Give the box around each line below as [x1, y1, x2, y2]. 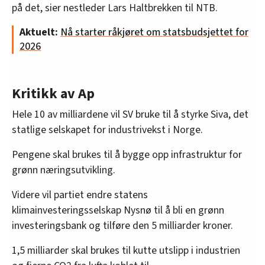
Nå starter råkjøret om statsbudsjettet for [60, 25, 248, 40]
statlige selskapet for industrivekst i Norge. [12, 122, 203, 138]
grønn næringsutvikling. [12, 163, 115, 178]
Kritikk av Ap [12, 83, 95, 105]
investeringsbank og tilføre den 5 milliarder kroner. [12, 218, 233, 234]
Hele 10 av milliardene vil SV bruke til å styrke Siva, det [12, 107, 248, 122]
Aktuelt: [20, 25, 60, 40]
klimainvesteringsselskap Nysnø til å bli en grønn [12, 203, 224, 218]
